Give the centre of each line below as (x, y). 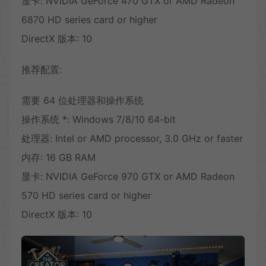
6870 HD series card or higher (89, 19)
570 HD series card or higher (86, 195)
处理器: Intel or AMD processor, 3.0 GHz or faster (132, 138)
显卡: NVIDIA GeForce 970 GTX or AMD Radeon (128, 176)
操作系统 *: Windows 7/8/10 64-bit (99, 119)
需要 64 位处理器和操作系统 (83, 100)
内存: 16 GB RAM (58, 157)
